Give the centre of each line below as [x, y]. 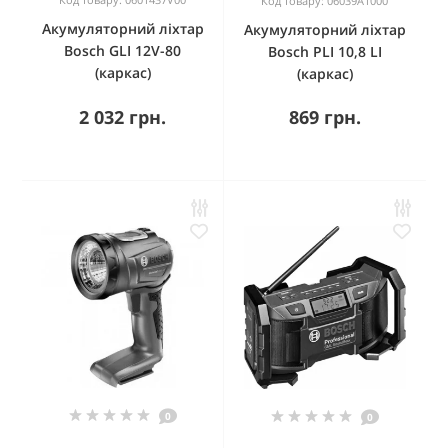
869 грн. [324, 116]
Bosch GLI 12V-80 [123, 50]
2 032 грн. [123, 116]
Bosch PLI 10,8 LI [324, 51]
